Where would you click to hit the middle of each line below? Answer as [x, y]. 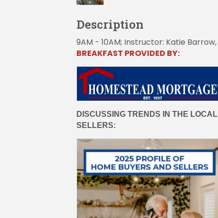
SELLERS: [96, 126]
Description [110, 25]
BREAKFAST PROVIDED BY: [128, 54]
